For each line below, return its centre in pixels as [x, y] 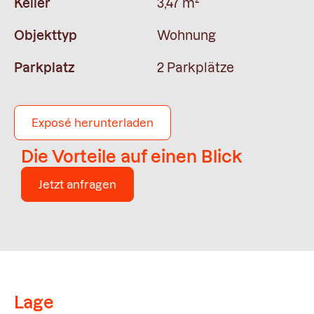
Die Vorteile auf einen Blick [131, 157]
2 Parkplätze [196, 68]
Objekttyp [46, 35]
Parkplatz [45, 68]
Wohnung [186, 35]
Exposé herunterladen [93, 123]
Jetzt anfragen [77, 184]
